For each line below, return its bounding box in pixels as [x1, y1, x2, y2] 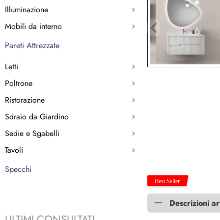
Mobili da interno [5, 20, 62, 32]
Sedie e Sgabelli [5, 127, 59, 139]
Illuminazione [5, 3, 48, 15]
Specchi [5, 163, 31, 175]
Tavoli [5, 144, 23, 156]
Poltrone [5, 77, 32, 89]
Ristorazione [5, 94, 45, 106]
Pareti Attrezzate [5, 39, 59, 51]
